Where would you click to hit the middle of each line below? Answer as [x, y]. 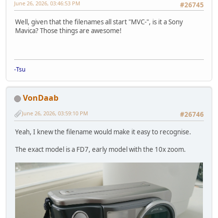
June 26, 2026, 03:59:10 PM [55, 113]
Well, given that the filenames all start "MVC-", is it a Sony [99, 22]
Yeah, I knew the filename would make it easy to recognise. [103, 132]
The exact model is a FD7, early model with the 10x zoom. [100, 149]
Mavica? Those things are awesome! [68, 30]
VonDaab [41, 98]
